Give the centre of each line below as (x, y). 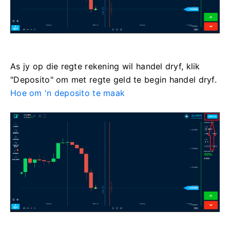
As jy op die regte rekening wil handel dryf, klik (105, 66)
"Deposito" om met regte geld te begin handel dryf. (113, 80)
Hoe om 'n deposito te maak (68, 93)
